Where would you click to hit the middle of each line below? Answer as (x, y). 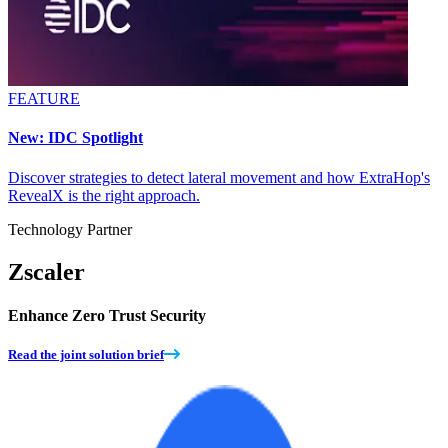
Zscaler (46, 271)
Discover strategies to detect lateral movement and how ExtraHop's (219, 177)
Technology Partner (70, 229)
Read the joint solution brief (86, 354)
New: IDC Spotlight (75, 138)
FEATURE (44, 99)
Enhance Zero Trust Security (107, 315)
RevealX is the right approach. (104, 195)
